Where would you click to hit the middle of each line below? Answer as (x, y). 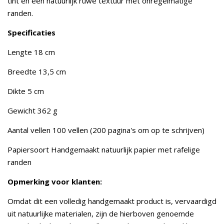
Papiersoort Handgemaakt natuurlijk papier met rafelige (104, 149)
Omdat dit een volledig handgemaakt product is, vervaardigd (112, 201)
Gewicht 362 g (32, 110)
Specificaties (31, 32)
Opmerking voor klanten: (55, 181)
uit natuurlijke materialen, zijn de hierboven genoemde (101, 213)
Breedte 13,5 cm (37, 71)
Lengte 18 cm (31, 52)
